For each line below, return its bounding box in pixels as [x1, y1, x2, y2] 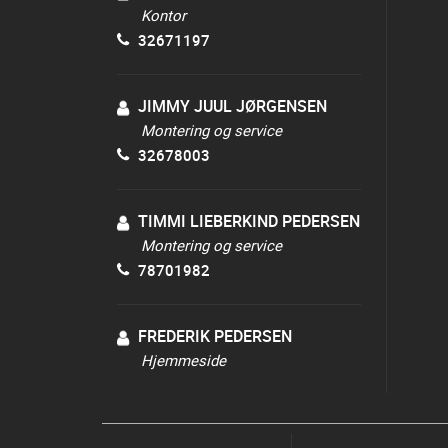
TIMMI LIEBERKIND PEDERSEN [138, 210, 360, 232]
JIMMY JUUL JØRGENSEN [138, 95, 327, 117]
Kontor [141, 5, 186, 25]
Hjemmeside [141, 350, 226, 370]
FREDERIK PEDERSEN [138, 325, 292, 347]
